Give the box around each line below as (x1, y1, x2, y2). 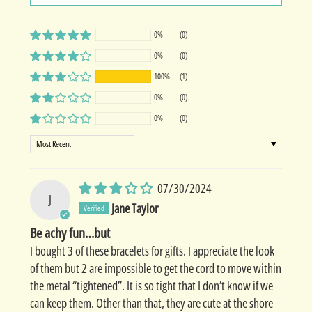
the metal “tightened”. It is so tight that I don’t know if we (29, 276, 273, 294)
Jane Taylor (111, 199, 158, 217)
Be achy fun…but (29, 223, 110, 242)
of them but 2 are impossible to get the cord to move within (29, 259, 281, 276)
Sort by (29, 134, 59, 152)
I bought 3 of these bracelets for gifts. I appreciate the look (29, 242, 274, 259)
